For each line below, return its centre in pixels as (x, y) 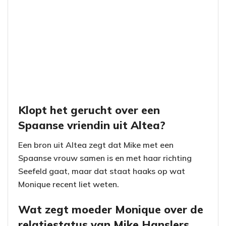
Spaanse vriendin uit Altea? (92, 125)
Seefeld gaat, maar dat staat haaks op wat (102, 171)
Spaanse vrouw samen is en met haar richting (105, 158)
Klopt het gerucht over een (89, 110)
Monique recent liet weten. (69, 184)
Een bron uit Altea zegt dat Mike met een (96, 145)
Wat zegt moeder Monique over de (111, 209)
